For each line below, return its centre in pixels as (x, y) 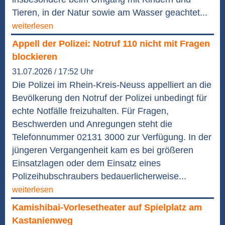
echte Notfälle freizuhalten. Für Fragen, (90, 111)
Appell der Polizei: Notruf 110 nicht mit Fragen (111, 44)
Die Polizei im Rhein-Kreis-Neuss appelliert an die (112, 85)
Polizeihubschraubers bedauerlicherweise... (99, 177)
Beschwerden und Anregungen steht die (92, 124)
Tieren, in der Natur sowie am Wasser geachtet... (110, 13)
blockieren (35, 57)
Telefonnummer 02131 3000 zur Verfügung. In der (112, 137)
